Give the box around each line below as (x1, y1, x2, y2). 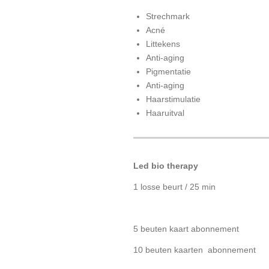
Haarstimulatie (146, 94, 201, 104)
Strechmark (146, 11, 190, 21)
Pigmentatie (146, 66, 191, 76)
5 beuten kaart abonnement (133, 223, 239, 234)
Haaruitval (146, 107, 184, 118)
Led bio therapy (133, 160, 198, 171)
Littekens (146, 38, 180, 49)
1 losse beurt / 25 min (133, 181, 216, 192)
